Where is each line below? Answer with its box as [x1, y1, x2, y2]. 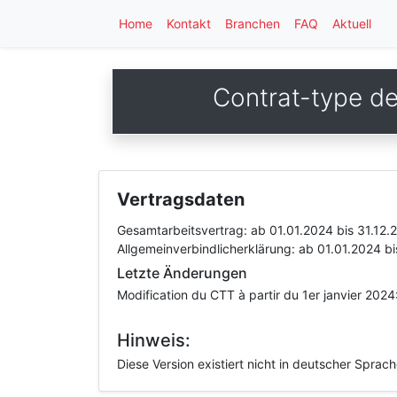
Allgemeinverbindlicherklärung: [117, 241, 299, 256]
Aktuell [332, 16, 371, 31]
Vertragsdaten [117, 189, 245, 210]
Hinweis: [117, 330, 191, 351]
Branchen [225, 16, 280, 31]
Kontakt [167, 16, 211, 31]
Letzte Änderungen [117, 264, 247, 282]
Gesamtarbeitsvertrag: [117, 222, 251, 237]
